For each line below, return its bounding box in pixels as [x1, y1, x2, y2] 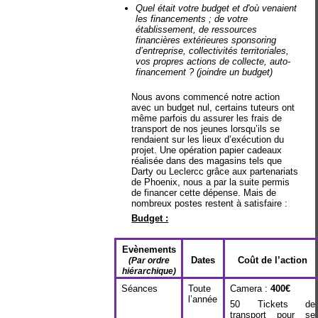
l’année [188, 294, 218, 305]
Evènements [121, 244, 176, 255]
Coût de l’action [238, 255, 308, 265]
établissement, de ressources [136, 24, 258, 35]
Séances [121, 283, 158, 294]
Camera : [230, 283, 271, 294]
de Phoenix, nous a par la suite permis [131, 176, 290, 187]
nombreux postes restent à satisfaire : [131, 197, 288, 209]
